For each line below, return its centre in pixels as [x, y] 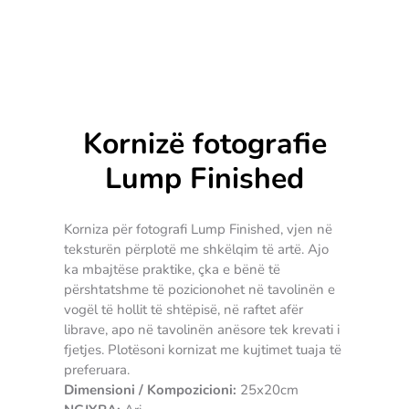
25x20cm [267, 389]
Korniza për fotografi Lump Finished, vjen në [198, 229]
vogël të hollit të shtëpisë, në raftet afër [184, 309]
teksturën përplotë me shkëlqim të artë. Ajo [196, 249]
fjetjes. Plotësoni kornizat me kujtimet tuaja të [203, 349]
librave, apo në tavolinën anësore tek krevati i [202, 329]
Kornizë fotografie [204, 143]
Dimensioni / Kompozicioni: [150, 389]
